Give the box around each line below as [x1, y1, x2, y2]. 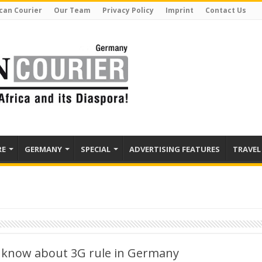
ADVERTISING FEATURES [129, 144, 220, 154]
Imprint [166, 5, 194, 15]
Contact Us [205, 5, 246, 15]
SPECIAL [81, 144, 111, 154]
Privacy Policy [102, 5, 154, 15]
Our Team [54, 5, 91, 15]
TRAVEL [233, 144, 261, 154]
